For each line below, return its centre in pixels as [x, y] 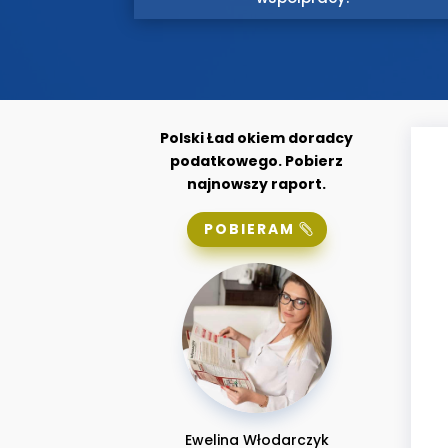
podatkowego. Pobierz [257, 160]
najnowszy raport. [257, 183]
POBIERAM [249, 228]
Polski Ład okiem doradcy [257, 137]
